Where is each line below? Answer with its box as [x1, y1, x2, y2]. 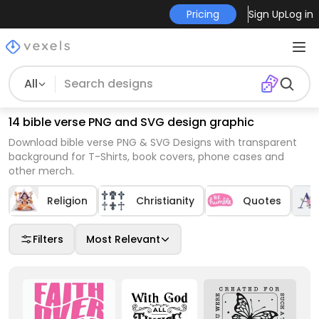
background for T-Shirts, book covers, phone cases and [9, 150, 284, 164]
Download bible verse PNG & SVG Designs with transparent [9, 135, 297, 150]
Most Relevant [86, 232, 160, 246]
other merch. [9, 164, 74, 178]
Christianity [136, 194, 194, 208]
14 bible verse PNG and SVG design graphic [9, 114, 254, 130]
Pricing [186, 7, 219, 21]
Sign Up [248, 7, 285, 21]
